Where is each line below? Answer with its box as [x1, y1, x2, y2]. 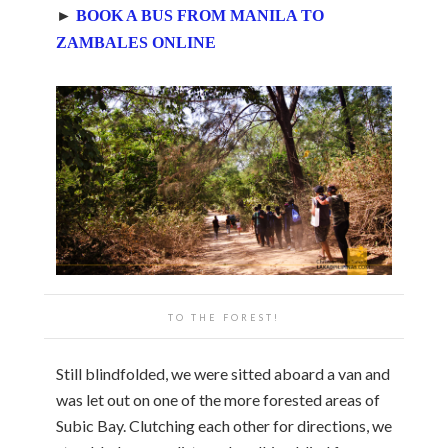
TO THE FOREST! [168, 311, 280, 323]
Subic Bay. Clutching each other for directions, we [56, 415, 392, 435]
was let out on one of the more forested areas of [56, 389, 380, 409]
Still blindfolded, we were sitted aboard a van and [56, 363, 390, 383]
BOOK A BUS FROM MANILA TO [76, 6, 324, 24]
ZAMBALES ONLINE [56, 33, 216, 51]
